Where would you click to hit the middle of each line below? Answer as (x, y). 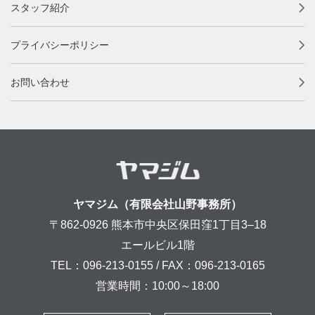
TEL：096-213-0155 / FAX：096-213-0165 (157, 265)
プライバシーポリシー (60, 45)
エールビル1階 (157, 245)
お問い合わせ (40, 82)
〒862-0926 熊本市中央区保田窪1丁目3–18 (157, 224)
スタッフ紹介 (40, 7)
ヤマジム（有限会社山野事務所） (157, 204)
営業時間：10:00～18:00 (157, 285)
